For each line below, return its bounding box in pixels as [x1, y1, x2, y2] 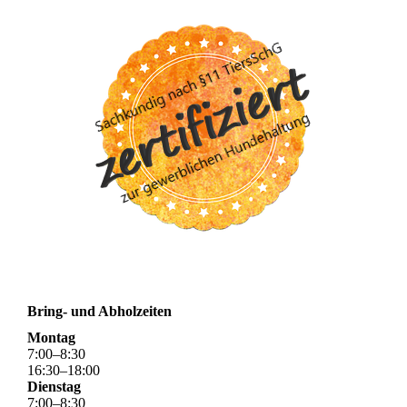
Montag [27, 329, 75, 345]
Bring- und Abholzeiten [27, 303, 172, 319]
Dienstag [27, 378, 81, 394]
